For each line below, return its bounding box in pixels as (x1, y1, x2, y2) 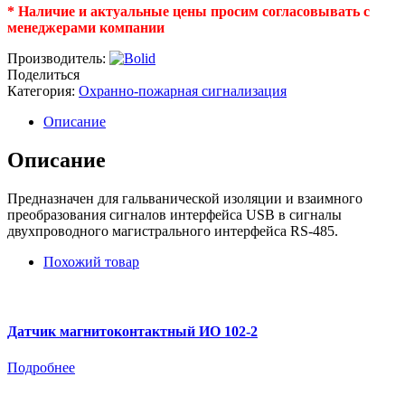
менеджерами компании (7, 20, 165, 36)
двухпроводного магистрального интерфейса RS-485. (7, 223, 338, 240)
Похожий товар (43, 254, 139, 270)
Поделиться (7, 67, 80, 83)
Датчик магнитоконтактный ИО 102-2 (7, 324, 258, 340)
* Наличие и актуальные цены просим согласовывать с (7, 4, 370, 20)
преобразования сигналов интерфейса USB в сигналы (7, 207, 342, 223)
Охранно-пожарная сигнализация (79, 83, 287, 99)
